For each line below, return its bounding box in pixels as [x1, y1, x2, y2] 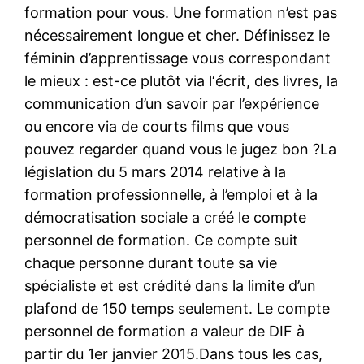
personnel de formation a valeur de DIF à [24, 322, 305, 340]
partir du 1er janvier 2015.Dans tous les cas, [24, 344, 323, 362]
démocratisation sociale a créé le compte [24, 208, 307, 226]
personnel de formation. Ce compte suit [24, 231, 299, 249]
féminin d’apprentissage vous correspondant [24, 49, 331, 67]
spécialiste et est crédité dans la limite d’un [24, 276, 317, 294]
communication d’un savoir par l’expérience [24, 94, 320, 112]
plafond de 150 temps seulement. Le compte [24, 299, 331, 317]
